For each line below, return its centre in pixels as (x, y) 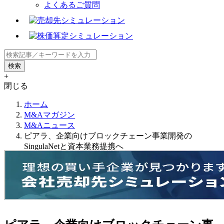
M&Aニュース (49, 125)
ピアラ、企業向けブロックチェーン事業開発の (108, 135)
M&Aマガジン (49, 114)
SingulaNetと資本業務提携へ (74, 146)
